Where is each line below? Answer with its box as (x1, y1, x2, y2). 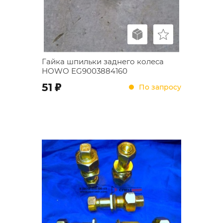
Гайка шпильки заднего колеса (42, 57, 164, 66)
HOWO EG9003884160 (42, 66, 127, 76)
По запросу (139, 82, 181, 92)
